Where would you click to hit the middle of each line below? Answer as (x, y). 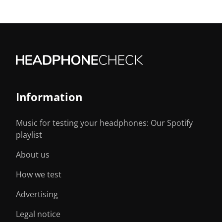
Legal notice (38, 214)
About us (33, 154)
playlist (29, 135)
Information (49, 96)
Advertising (37, 194)
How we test (39, 174)
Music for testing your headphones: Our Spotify (104, 123)
